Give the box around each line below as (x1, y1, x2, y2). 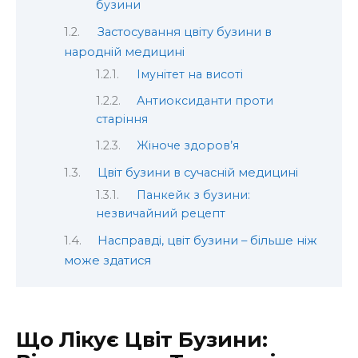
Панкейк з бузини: (137, 188, 251, 203)
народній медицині (64, 45, 185, 60)
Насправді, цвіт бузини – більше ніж (97, 233, 317, 249)
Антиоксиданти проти (137, 93, 274, 109)
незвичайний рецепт (96, 206, 225, 221)
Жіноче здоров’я (137, 138, 240, 153)
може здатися (64, 253, 151, 268)
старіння (96, 112, 148, 127)
